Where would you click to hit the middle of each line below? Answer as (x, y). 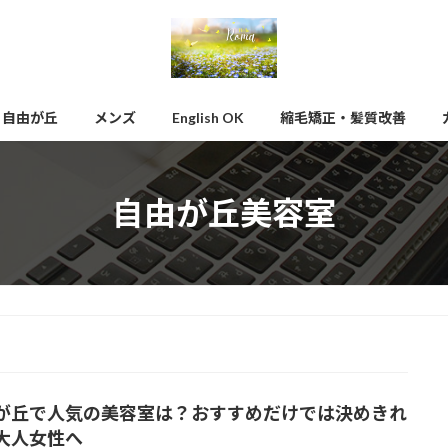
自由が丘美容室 (224, 212)
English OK (208, 117)
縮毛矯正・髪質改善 (343, 117)
